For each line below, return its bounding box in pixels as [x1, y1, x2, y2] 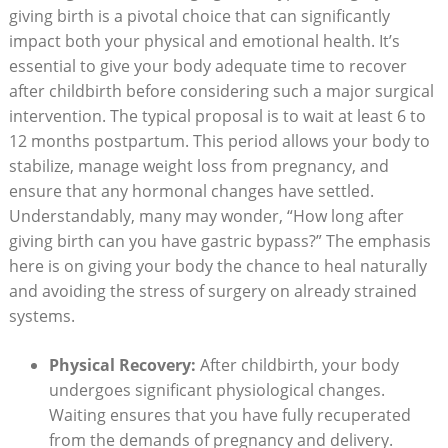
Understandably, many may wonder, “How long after [8, 204, 404, 227]
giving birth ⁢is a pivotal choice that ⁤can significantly [8, 4, 390, 27]
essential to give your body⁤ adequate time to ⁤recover [8, 54, 407, 77]
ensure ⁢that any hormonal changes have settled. [8, 179, 374, 202]
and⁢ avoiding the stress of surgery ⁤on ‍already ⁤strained [8, 279, 417, 302]
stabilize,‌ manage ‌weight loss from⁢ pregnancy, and [8, 154, 389, 177]
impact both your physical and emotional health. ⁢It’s [8, 29, 400, 52]
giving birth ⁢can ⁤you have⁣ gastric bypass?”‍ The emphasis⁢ [8, 229, 431, 252]
